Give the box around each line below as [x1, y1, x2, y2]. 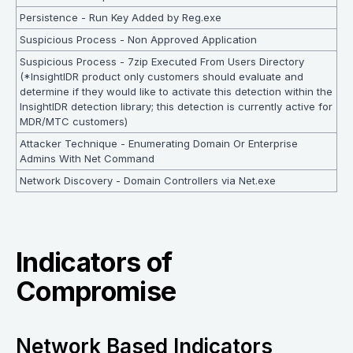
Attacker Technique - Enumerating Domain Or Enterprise [20, 137, 298, 150]
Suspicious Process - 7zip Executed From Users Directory [20, 55, 304, 69]
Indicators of [16, 246, 173, 279]
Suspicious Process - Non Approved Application [20, 33, 257, 46]
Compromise [16, 275, 176, 308]
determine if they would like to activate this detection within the [20, 85, 333, 98]
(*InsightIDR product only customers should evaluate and [20, 70, 303, 84]
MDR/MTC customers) [20, 115, 128, 128]
